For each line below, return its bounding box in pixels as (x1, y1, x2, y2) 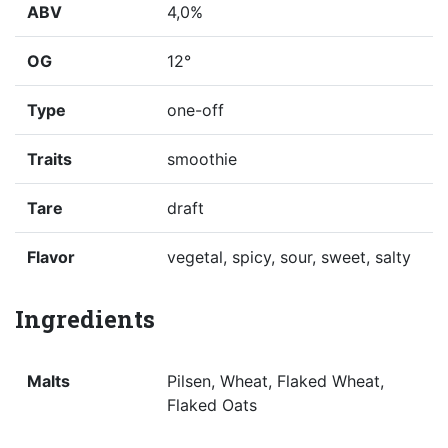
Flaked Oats (167, 395, 257, 416)
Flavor (27, 247, 75, 268)
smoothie (167, 149, 237, 170)
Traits (27, 149, 72, 170)
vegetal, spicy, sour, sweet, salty (167, 247, 411, 268)
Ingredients (15, 303, 155, 336)
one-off (167, 100, 224, 121)
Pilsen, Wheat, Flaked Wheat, (167, 371, 384, 392)
